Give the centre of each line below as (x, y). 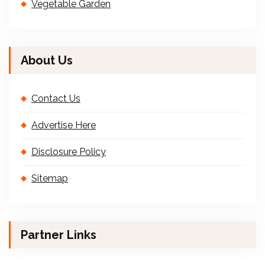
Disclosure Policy (69, 152)
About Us (47, 60)
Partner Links (59, 235)
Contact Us (56, 98)
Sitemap (50, 178)
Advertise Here (64, 125)
